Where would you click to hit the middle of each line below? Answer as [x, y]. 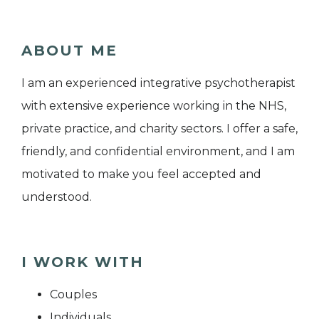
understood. [57, 197]
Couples [73, 295]
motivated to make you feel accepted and [141, 174]
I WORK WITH [83, 262]
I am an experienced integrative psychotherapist [158, 83]
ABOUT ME [69, 51]
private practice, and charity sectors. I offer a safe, [159, 129]
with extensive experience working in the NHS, [154, 106]
